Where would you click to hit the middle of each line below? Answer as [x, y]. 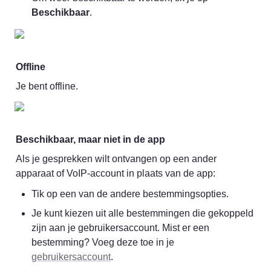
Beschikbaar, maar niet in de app [90, 139]
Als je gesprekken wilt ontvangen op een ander [116, 158]
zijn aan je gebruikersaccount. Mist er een [120, 227]
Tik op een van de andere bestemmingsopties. [130, 194]
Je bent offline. [47, 86]
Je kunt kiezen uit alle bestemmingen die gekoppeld [142, 213]
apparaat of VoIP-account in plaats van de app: [116, 173]
